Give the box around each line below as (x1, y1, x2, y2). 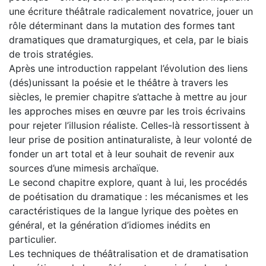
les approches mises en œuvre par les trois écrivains (9, 104, 245, 117)
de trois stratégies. (9, 47, 93, 60)
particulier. (9, 233, 56, 245)
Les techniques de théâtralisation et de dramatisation (9, 247, 248, 259)
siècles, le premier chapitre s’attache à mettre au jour (9, 90, 247, 103)
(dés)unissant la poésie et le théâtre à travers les (9, 76, 228, 88)
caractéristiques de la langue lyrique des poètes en (9, 204, 238, 217)
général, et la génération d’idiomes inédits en (9, 218, 210, 231)
